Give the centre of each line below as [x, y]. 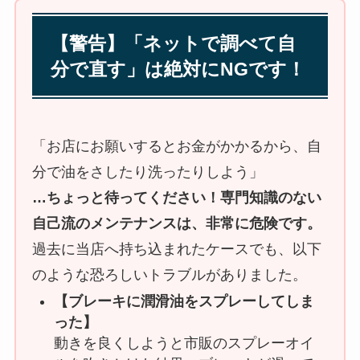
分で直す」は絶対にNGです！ [178, 69]
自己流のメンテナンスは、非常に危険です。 [176, 223]
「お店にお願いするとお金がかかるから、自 [176, 146]
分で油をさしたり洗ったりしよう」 [147, 172]
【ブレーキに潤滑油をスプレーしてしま [184, 302]
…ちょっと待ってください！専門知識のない [176, 197]
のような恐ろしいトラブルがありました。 [169, 274]
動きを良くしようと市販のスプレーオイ [184, 344]
